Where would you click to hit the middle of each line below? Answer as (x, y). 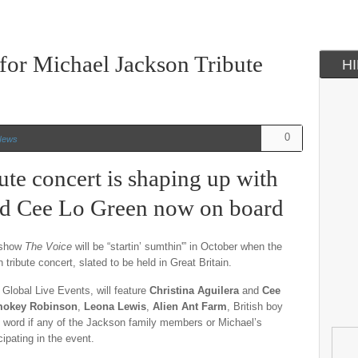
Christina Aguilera (196, 290)
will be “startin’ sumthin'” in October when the (179, 247)
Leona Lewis (115, 306)
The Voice (50, 247)
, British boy (255, 306)
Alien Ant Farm (190, 306)
